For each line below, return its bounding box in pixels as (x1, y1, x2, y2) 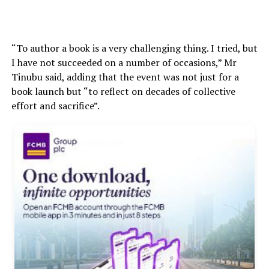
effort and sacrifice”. (11, 99, 100, 113)
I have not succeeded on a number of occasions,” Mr (11, 56, 237, 70)
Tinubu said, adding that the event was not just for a (11, 70, 239, 84)
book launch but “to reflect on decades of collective (11, 85, 235, 98)
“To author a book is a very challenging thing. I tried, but (11, 41, 258, 55)
